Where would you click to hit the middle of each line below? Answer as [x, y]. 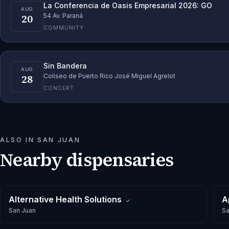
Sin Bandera [65, 66]
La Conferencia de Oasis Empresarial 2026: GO [128, 5]
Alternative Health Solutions [65, 199]
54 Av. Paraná [63, 16]
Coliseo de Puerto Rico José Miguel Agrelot [109, 76]
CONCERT [59, 88]
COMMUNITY [64, 28]
